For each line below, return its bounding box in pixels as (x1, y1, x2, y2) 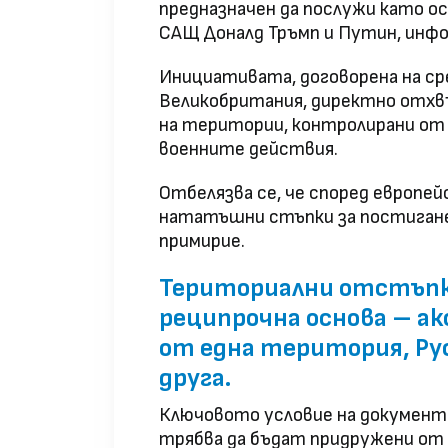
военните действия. (159, 138, 338, 162)
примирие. (159, 230, 245, 254)
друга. (159, 363, 231, 395)
